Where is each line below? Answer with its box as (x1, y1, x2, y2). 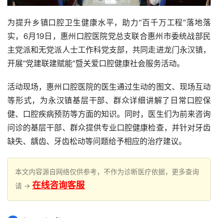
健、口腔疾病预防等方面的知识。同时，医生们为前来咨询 (7, 109, 211, 119)
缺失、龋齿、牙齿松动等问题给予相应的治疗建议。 (7, 136, 186, 146)
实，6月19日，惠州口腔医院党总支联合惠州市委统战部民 (7, 31, 211, 41)
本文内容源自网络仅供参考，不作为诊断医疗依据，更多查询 (15, 167, 199, 176)
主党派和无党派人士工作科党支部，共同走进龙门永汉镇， (7, 44, 211, 54)
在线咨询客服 (32, 180, 85, 190)
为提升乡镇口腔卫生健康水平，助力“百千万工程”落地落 (7, 17, 211, 27)
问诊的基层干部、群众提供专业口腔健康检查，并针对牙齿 (7, 122, 211, 132)
